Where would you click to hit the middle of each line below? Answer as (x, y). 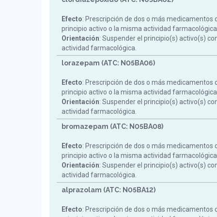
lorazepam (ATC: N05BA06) (108, 63)
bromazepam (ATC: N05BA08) (112, 126)
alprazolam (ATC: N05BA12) (108, 190)
